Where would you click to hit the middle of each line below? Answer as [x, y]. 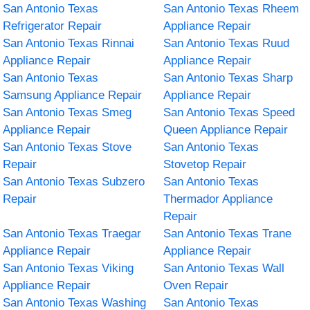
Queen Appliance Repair [226, 129]
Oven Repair [196, 285]
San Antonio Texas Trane [227, 233]
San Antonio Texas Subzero [74, 181]
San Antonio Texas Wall [224, 268]
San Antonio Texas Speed [229, 112]
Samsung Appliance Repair [73, 95]
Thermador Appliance [218, 199]
